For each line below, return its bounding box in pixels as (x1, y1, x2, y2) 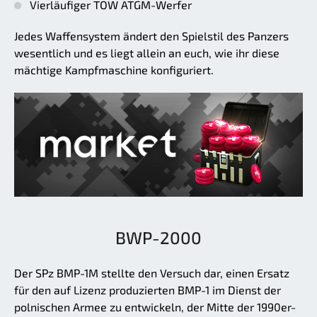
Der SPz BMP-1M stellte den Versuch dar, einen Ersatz (14, 265, 289, 279)
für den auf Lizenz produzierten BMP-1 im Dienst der (14, 282, 281, 296)
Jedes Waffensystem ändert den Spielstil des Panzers (14, 29, 289, 43)
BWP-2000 (115, 226, 202, 248)
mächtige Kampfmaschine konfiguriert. (14, 63, 214, 77)
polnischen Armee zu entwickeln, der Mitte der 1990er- (14, 299, 296, 313)
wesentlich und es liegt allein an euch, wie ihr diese (14, 46, 279, 60)
